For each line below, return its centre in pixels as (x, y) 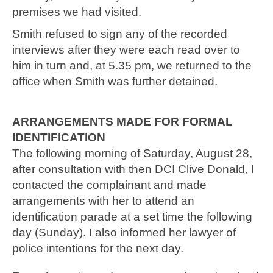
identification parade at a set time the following (132, 217)
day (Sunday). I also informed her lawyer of (124, 233)
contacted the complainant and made (109, 185)
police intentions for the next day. (99, 249)
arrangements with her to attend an (103, 201)
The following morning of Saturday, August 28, (132, 154)
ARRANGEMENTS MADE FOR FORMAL (122, 122)
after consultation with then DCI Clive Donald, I (133, 169)
